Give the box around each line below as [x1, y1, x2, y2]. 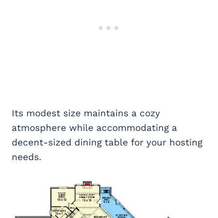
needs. [12, 151, 41, 163]
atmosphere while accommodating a [12, 122, 177, 134]
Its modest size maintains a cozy [12, 108, 160, 119]
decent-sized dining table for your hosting [12, 137, 202, 148]
